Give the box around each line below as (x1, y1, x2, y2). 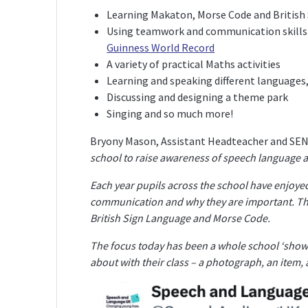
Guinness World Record (107, 41, 215, 55)
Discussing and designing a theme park (107, 90, 289, 104)
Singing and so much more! (107, 107, 234, 121)
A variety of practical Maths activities (107, 57, 281, 71)
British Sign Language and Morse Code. (90, 211, 271, 225)
